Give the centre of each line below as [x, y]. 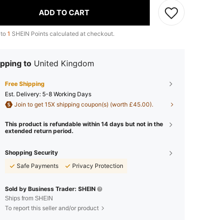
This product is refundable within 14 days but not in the [84, 124]
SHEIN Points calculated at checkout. [62, 34]
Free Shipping [25, 84]
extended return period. [39, 131]
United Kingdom [64, 63]
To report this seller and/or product [52, 208]
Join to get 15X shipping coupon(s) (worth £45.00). [83, 104]
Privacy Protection [98, 166]
